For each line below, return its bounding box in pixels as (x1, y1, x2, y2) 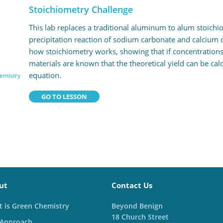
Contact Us (111, 180, 152, 190)
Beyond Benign (111, 201, 163, 211)
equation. (28, 70, 61, 80)
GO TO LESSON (41, 92, 87, 101)
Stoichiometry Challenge (28, 3, 133, 15)
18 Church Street (111, 212, 169, 222)
